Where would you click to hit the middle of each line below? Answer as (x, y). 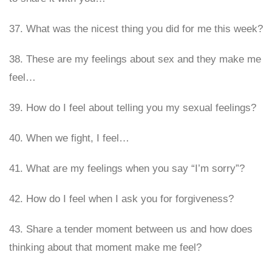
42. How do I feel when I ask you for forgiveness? (121, 199)
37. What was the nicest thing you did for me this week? (136, 29)
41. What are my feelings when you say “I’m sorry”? (127, 168)
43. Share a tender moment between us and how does (131, 229)
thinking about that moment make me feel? (105, 247)
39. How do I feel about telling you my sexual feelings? (133, 108)
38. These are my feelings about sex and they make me (135, 59)
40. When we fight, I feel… (69, 138)
